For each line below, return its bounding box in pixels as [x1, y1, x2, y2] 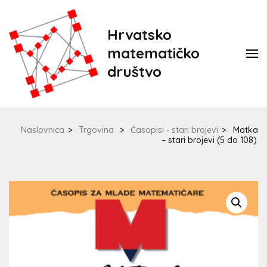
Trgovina [79, 125, 114, 135]
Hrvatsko [107, 25, 172, 44]
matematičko [107, 44, 200, 62]
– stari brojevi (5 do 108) [162, 135, 257, 145]
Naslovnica [21, 125, 64, 135]
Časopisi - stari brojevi [131, 125, 218, 135]
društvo [107, 62, 162, 80]
